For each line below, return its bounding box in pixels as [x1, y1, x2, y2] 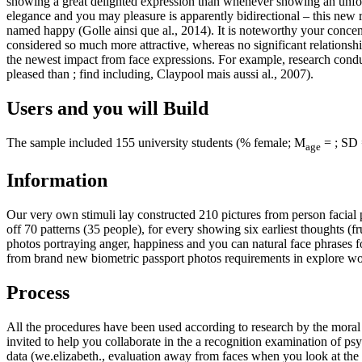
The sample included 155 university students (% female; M [6, 136, 305, 150]
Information [6, 170, 107, 192]
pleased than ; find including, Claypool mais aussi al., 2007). [6, 67, 314, 82]
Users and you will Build [6, 98, 208, 120]
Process [6, 282, 69, 304]
